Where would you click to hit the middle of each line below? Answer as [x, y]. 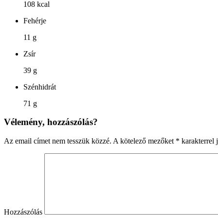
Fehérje [35, 20]
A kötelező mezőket [144, 141]
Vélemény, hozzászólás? [51, 122]
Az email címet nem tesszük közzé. [58, 141]
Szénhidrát [40, 87]
